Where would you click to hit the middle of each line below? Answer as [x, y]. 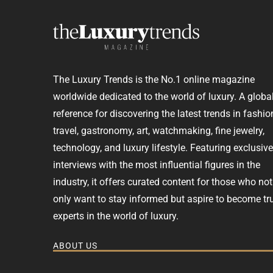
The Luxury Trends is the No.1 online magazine [154, 79]
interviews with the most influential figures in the [157, 165]
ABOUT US [75, 246]
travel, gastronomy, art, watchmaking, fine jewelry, [159, 130]
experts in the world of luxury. [116, 216]
